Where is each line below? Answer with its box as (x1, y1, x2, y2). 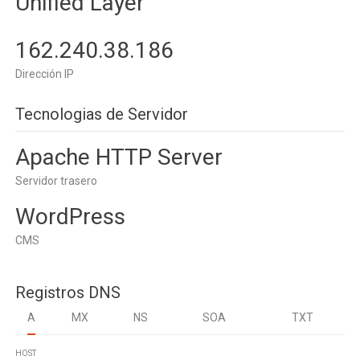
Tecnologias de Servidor (15, 104, 188, 124)
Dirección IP (15, 67, 74, 80)
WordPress (15, 203, 125, 230)
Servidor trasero (15, 174, 97, 187)
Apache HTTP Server (15, 144, 223, 170)
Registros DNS (15, 283, 121, 302)
